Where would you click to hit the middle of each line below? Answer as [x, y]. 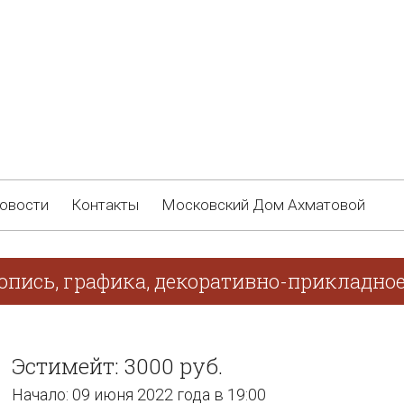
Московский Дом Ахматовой [263, 205]
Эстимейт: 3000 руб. [117, 366]
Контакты [105, 205]
